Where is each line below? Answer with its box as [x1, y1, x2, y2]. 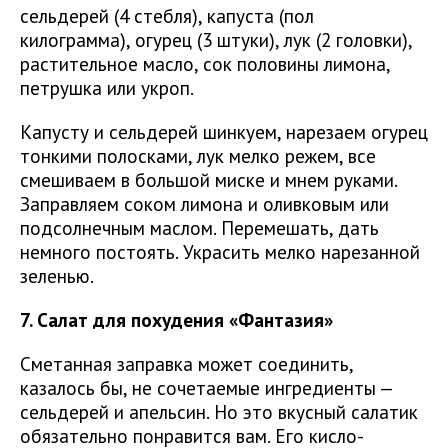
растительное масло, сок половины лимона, [20, 51, 390, 77]
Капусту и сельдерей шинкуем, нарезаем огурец [20, 119, 428, 145]
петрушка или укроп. [20, 75, 194, 101]
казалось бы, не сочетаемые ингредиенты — [20, 375, 392, 401]
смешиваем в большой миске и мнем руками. [20, 167, 397, 193]
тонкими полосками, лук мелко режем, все [20, 143, 376, 169]
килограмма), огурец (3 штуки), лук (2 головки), [20, 27, 412, 53]
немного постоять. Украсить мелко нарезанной [20, 239, 420, 265]
